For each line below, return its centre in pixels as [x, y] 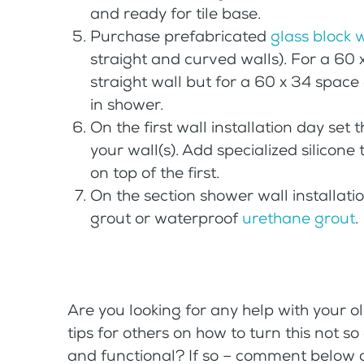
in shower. [127, 104]
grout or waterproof [167, 218]
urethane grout [299, 218]
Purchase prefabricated [181, 36]
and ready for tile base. [176, 13]
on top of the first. [155, 172]
